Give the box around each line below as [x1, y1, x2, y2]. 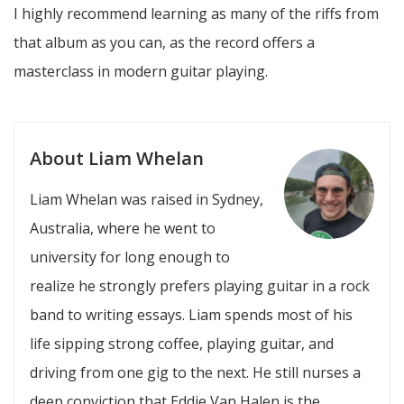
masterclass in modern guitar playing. [14, 61, 268, 82]
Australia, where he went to [29, 217, 216, 238]
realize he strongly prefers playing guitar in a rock [29, 275, 370, 296]
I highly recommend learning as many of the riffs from [14, 4, 379, 24]
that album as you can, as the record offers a [14, 32, 315, 53]
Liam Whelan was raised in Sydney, [29, 188, 263, 209]
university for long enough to [29, 246, 230, 267]
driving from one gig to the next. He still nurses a [29, 362, 361, 382]
